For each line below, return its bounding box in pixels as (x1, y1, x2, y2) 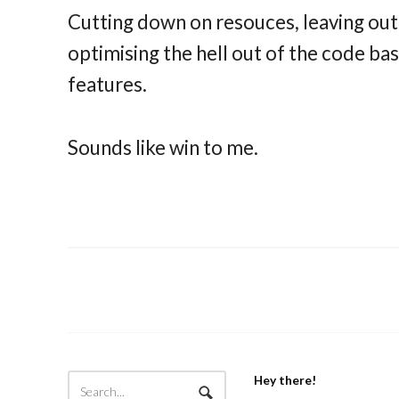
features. (68, 71, 148, 96)
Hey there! (253, 371, 316, 387)
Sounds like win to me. (68, 134, 259, 159)
